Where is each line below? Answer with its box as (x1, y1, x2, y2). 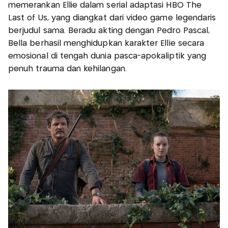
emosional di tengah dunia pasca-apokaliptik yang (8, 52, 207, 61)
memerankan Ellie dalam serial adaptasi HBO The (8, 2, 202, 10)
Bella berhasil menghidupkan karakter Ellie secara (8, 40, 205, 48)
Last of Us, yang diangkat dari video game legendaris (8, 14, 216, 22)
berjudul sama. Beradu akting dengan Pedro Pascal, (8, 27, 210, 35)
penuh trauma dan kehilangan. (8, 65, 127, 73)
